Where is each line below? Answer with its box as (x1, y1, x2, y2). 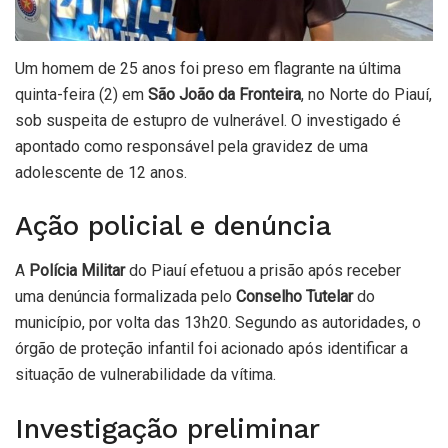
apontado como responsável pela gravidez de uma (15, 136, 368, 156)
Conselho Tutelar (236, 287, 353, 307)
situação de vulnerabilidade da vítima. (15, 365, 276, 385)
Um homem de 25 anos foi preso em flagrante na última (15, 58, 401, 78)
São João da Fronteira (148, 84, 301, 104)
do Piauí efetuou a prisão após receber (125, 261, 401, 281)
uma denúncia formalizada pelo (15, 287, 236, 307)
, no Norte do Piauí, (301, 84, 432, 104)
